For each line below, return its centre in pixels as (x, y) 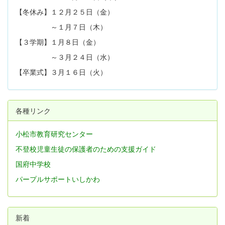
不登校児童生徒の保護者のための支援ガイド (86, 148)
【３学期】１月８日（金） (58, 41)
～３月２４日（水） (65, 57)
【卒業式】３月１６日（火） (61, 72)
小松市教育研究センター (54, 133)
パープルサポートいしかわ (58, 179)
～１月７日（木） (61, 26)
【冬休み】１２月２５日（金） (65, 11)
